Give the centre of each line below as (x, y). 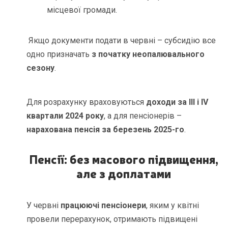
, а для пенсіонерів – (143, 116)
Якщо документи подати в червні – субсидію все (121, 40)
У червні (44, 206)
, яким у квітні (173, 206)
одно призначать (59, 54)
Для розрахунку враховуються (87, 102)
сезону (41, 68)
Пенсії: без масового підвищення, (123, 159)
